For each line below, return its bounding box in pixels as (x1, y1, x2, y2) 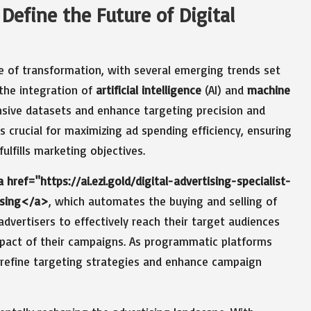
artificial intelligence (96, 82, 201, 97)
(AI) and (201, 82, 247, 97)
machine (247, 82, 290, 97)
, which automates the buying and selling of (49, 193, 277, 208)
